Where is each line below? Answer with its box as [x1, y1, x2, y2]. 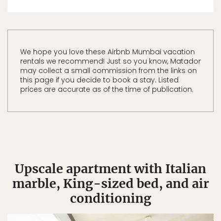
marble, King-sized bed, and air [12, 176, 209, 191]
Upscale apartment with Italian [15, 161, 206, 177]
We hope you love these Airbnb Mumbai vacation [20, 47, 195, 57]
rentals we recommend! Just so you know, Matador [20, 56, 201, 66]
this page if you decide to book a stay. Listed [20, 75, 179, 85]
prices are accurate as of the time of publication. [20, 84, 193, 94]
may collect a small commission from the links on [20, 66, 197, 75]
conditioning [70, 190, 151, 206]
